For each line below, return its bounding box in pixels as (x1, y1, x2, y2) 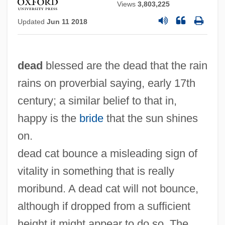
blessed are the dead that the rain (42, 59, 207, 72)
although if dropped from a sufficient (17, 200, 190, 213)
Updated (17, 18, 47, 26)
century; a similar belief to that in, (17, 94, 177, 107)
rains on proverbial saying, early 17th (17, 77, 195, 90)
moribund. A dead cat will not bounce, (17, 182, 198, 195)
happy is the (17, 112, 79, 125)
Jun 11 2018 (46, 18, 87, 26)
